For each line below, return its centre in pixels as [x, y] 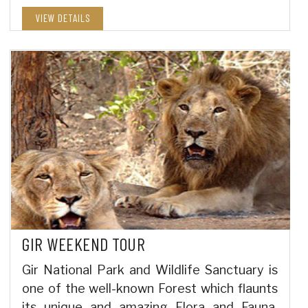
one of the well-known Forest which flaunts [150, 288]
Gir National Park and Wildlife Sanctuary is [150, 269]
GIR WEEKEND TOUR [84, 243]
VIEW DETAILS [63, 18]
